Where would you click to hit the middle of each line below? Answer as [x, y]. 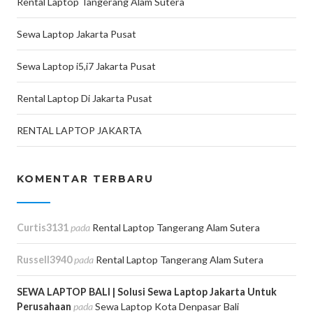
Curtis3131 [43, 227]
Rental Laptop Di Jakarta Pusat [85, 98]
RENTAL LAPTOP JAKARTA [79, 130]
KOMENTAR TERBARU [85, 179]
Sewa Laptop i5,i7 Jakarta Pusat [86, 66]
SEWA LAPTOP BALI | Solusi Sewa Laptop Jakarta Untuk [147, 292]
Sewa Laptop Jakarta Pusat [77, 34]
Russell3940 [44, 260]
